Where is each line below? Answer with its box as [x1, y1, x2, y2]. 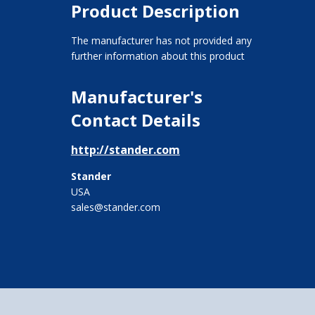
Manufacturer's [70, 84, 202, 108]
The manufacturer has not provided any [70, 33, 252, 47]
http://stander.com [70, 141, 180, 157]
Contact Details [70, 108, 200, 131]
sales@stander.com [70, 200, 160, 214]
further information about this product [70, 49, 245, 63]
